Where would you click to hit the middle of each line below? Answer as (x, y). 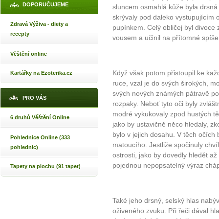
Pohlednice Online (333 (40, 137)
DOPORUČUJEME (45, 4)
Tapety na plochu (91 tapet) (45, 166)
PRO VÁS (34, 98)
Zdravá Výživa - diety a (39, 24)
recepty (20, 34)
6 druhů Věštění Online (40, 117)
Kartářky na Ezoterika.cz (41, 73)
